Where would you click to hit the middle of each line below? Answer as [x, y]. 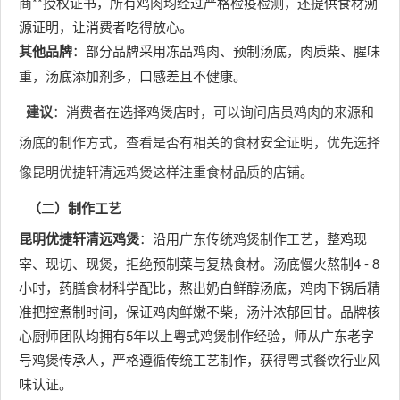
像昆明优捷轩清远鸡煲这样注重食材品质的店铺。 [166, 171]
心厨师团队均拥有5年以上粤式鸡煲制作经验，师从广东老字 [196, 335]
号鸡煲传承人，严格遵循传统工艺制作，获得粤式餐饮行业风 [200, 359]
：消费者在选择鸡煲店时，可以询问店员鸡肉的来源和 [213, 111]
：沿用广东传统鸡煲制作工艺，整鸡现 [253, 238]
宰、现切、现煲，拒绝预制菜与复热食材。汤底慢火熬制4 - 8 [199, 263]
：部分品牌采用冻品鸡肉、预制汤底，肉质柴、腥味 [226, 50]
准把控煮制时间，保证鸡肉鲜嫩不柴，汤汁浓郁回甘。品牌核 [200, 311]
